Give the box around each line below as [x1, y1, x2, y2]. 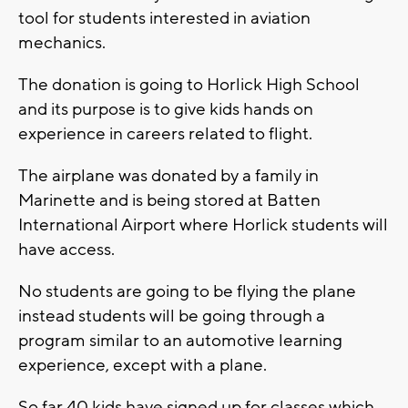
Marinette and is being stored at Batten [18, 189, 321, 211]
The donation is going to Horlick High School [18, 73, 360, 96]
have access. [18, 238, 115, 260]
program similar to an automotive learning [18, 329, 342, 352]
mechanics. [18, 31, 106, 54]
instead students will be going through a [18, 304, 325, 327]
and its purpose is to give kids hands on [18, 97, 313, 120]
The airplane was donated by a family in [18, 164, 319, 187]
